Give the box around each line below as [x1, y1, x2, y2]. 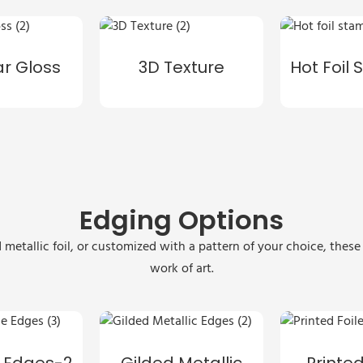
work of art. [149, 258, 214, 280]
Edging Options [79, 202, 284, 239]
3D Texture [138, 56, 224, 79]
